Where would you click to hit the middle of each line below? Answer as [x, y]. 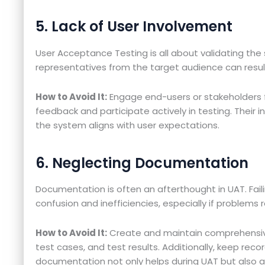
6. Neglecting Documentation [142, 163]
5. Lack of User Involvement [134, 27]
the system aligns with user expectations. [127, 125]
